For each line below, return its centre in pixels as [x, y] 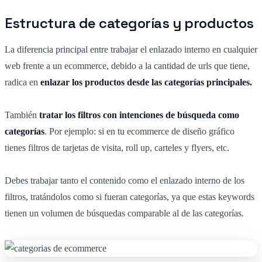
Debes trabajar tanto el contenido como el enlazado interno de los [125, 180]
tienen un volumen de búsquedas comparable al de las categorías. [124, 213]
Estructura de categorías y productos [129, 23]
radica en [23, 82]
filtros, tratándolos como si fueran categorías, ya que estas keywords [130, 196]
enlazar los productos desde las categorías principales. [146, 82]
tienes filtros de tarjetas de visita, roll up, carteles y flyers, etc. [117, 147]
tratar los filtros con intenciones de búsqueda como [139, 115]
